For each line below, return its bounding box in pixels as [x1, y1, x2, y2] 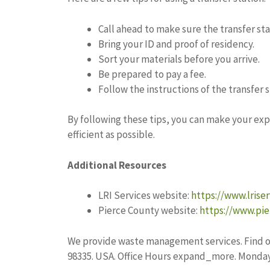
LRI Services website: [98, 189, 191, 202]
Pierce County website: [98, 204, 199, 218]
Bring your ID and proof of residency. [98, 37, 254, 51]
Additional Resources [67, 158, 166, 172]
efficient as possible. [67, 128, 155, 142]
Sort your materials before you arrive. [98, 52, 260, 66]
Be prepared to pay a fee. [98, 67, 206, 81]
